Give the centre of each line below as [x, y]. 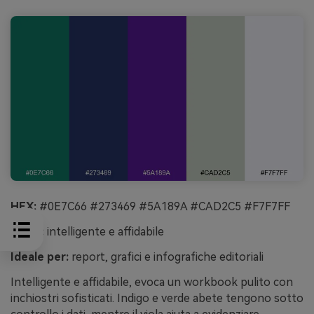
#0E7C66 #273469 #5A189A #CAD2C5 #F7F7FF [163, 207]
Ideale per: [40, 257]
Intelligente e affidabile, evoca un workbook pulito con [152, 282]
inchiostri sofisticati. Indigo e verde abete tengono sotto [157, 298]
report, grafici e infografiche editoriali [166, 257]
